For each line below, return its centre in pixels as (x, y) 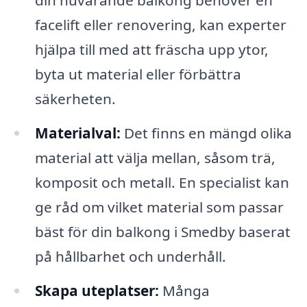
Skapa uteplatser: (97, 290)
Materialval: (77, 133)
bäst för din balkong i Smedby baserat (162, 232)
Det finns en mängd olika (206, 133)
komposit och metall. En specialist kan (162, 183)
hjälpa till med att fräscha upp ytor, (151, 50)
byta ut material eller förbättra (138, 74)
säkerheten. (75, 99)
